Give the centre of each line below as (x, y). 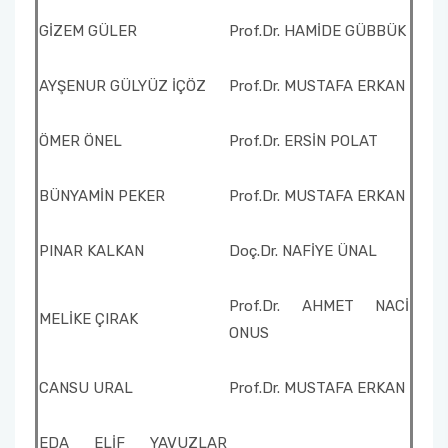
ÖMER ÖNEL (80, 141)
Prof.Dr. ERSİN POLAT (303, 141)
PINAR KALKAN (91, 251)
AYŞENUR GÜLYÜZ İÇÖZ (122, 86)
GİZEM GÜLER (88, 31)
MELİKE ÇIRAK (88, 319)
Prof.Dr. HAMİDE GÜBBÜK (317, 31)
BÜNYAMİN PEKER (102, 196)
